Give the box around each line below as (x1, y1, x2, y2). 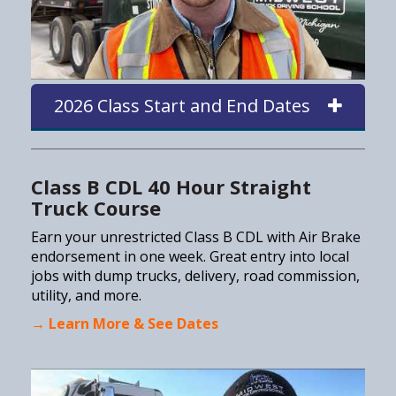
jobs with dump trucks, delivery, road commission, (31, 266, 360, 286)
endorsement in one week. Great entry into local (31, 247, 349, 267)
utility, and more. (31, 286, 141, 306)
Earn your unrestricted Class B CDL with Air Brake (31, 227, 361, 247)
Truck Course (31, 194, 166, 222)
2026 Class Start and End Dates (54, 94, 310, 118)
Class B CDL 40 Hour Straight (31, 173, 311, 201)
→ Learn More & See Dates (31, 314, 218, 334)
